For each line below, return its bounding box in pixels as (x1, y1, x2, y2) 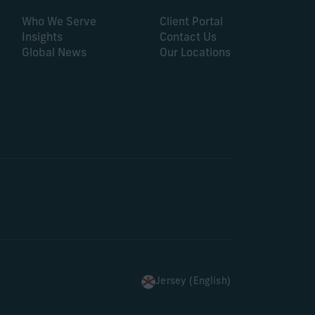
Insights (22, 32, 63, 44)
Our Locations (160, 47, 231, 59)
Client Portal (160, 16, 223, 28)
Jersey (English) (155, 276, 231, 287)
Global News (22, 47, 86, 59)
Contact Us (160, 32, 217, 44)
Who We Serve (22, 16, 96, 28)
